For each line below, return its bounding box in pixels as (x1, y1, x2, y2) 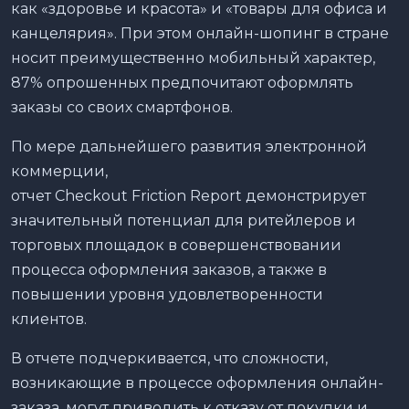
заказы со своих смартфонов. (11, 98, 236, 116)
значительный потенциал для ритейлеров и (11, 211, 356, 229)
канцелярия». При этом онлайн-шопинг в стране (11, 24, 389, 42)
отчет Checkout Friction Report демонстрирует (11, 186, 366, 204)
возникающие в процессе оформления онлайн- (11, 373, 383, 392)
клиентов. (11, 309, 87, 328)
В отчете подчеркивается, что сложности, (11, 349, 328, 367)
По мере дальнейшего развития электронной (11, 137, 367, 155)
